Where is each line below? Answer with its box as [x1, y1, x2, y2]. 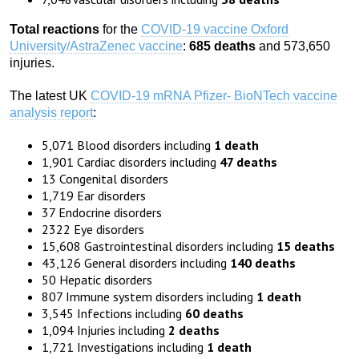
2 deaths [168, 322, 220, 339]
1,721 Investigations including [42, 339, 207, 356]
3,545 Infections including [42, 305, 185, 322]
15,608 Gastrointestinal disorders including [42, 238, 276, 255]
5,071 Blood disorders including [42, 137, 214, 154]
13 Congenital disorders [42, 171, 168, 188]
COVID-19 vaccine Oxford [141, 22, 288, 37]
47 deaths [220, 154, 277, 171]
